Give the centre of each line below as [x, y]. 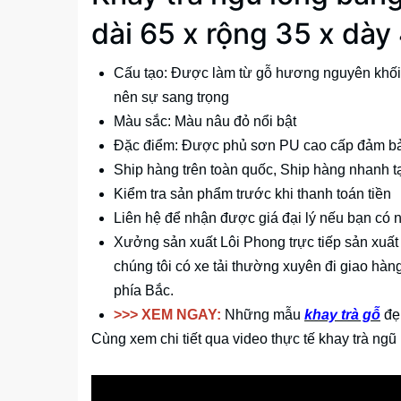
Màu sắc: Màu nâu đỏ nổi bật [205, 122]
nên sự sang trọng [171, 98]
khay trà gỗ [342, 315]
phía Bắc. [144, 291]
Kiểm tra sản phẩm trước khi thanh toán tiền [252, 194]
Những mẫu [263, 315]
